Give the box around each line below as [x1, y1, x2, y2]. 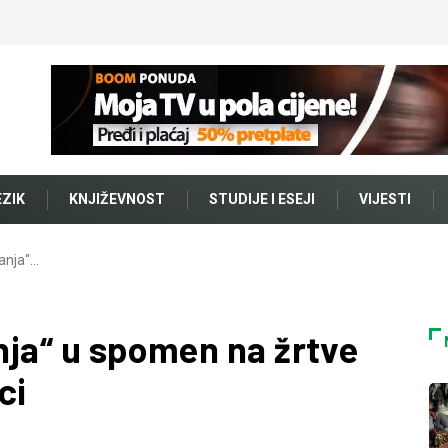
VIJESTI [359, 191, 411, 207]
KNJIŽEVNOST [69, 191, 165, 207]
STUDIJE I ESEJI [209, 191, 315, 207]
